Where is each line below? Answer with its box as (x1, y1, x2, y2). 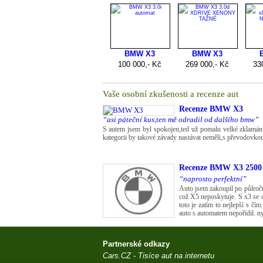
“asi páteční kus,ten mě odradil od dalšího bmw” (102, 115, 259, 124)
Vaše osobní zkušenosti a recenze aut (102, 89, 238, 99)
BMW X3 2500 (207, 163, 262, 172)
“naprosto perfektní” (178, 174, 247, 183)
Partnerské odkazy (102, 240, 170, 248)
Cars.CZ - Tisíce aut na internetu (102, 251, 214, 260)
